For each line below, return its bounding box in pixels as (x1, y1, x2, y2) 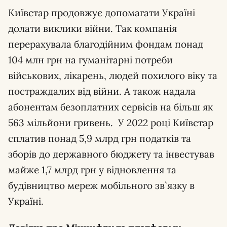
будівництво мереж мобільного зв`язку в (8, 179, 195, 192)
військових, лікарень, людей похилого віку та (8, 69, 217, 82)
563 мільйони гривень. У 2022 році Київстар (8, 117, 213, 129)
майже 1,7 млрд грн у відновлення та (8, 164, 176, 176)
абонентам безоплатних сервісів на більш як (8, 101, 213, 113)
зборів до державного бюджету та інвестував (8, 148, 214, 160)
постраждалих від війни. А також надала (8, 85, 196, 97)
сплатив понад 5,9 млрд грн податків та (8, 132, 191, 144)
